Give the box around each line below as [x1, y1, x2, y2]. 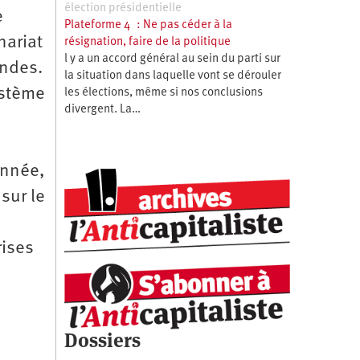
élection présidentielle [63, 2, 182, 14]
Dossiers [63, 327, 141, 353]
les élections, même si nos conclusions [63, 86, 263, 99]
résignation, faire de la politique [63, 35, 231, 48]
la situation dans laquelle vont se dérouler [63, 69, 281, 82]
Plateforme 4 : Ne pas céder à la [63, 18, 232, 31]
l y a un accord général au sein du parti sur [63, 52, 280, 65]
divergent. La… [63, 103, 141, 116]
